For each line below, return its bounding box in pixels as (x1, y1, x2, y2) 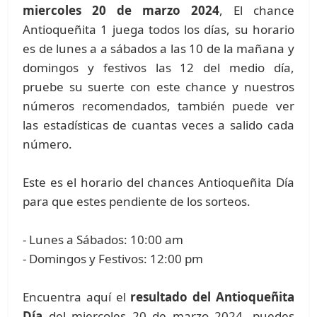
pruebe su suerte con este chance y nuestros (23, 79, 294, 96)
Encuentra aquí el (23, 289, 131, 306)
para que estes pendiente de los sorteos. (23, 193, 251, 210)
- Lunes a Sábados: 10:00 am (23, 231, 184, 248)
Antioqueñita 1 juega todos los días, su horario (23, 21, 294, 38)
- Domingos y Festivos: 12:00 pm (23, 250, 204, 267)
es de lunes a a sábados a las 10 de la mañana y (23, 40, 294, 57)
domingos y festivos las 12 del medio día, (23, 59, 294, 76)
